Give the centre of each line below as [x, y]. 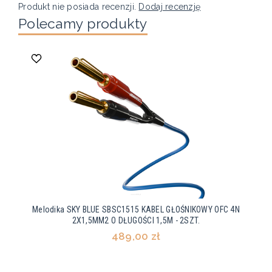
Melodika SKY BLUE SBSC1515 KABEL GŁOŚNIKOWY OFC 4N [136, 210]
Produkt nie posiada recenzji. [79, 7]
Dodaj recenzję [170, 7]
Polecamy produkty [83, 24]
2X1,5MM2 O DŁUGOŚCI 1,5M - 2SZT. [136, 221]
